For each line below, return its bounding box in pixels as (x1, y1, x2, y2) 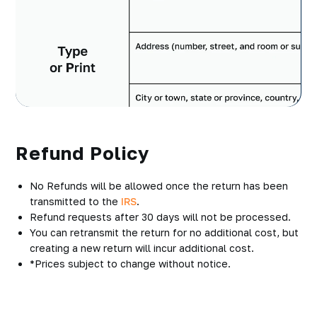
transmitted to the (30, 195, 121, 207)
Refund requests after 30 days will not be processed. (30, 210, 291, 223)
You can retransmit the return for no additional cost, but (30, 226, 299, 238)
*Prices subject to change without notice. (30, 257, 231, 270)
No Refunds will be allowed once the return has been (30, 179, 288, 192)
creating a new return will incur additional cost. (30, 241, 254, 254)
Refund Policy (16, 142, 150, 164)
